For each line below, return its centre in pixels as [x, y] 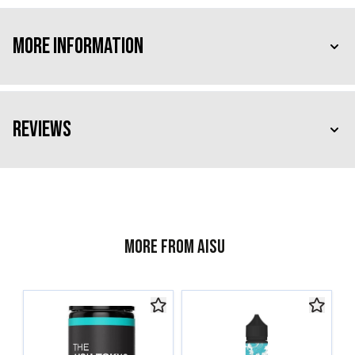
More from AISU [175, 246]
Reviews [42, 129]
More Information [78, 46]
